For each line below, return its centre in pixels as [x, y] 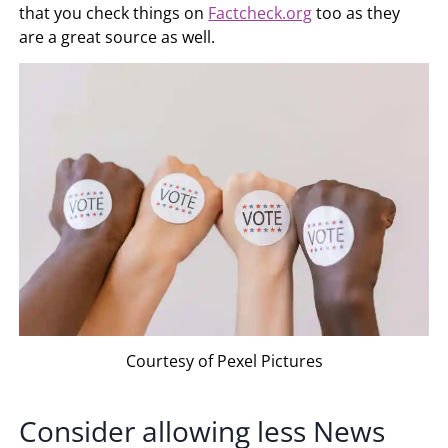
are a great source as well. [117, 37]
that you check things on [114, 13]
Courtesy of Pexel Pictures [224, 360]
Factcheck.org [260, 13]
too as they [356, 13]
